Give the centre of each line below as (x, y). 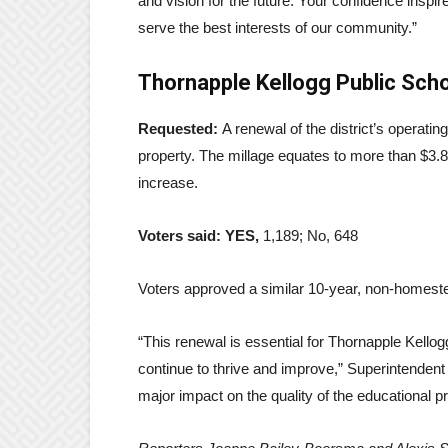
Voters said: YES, (200, 235)
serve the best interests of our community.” (277, 27)
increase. (168, 182)
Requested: (180, 128)
